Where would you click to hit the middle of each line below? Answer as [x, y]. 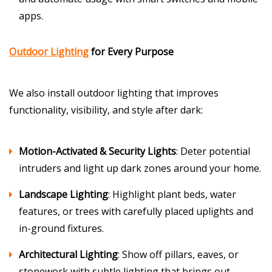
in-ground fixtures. [61, 228]
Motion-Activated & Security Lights [97, 151]
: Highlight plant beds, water [172, 194]
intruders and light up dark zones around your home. [140, 168]
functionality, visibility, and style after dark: [106, 110]
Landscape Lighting [63, 194]
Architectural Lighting [68, 254]
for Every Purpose [131, 52]
